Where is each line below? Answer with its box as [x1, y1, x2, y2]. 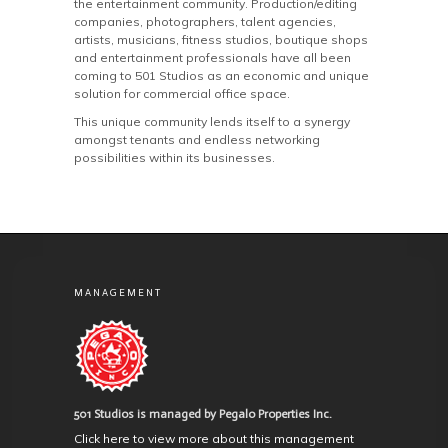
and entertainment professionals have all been [74, 50, 351, 66]
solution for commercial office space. [74, 86, 290, 102]
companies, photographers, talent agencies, [74, 14, 336, 30]
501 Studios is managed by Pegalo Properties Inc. [74, 407, 332, 422]
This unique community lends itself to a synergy [74, 114, 350, 130]
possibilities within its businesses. [74, 150, 275, 166]
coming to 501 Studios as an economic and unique [74, 68, 369, 84]
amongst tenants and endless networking [74, 132, 320, 148]
